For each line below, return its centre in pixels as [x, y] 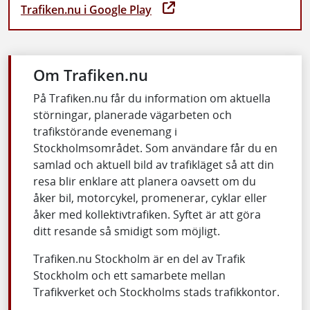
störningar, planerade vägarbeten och [133, 115]
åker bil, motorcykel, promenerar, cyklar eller [150, 198]
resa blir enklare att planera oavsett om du [145, 181]
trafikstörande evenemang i [105, 131]
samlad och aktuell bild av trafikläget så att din [154, 164]
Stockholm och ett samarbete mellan [129, 275]
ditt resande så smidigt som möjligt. [127, 231]
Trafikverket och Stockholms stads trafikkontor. [156, 292]
